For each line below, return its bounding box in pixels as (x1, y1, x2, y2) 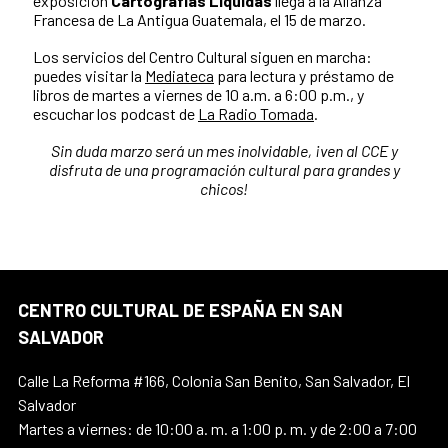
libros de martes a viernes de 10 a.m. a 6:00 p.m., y (33, 84, 364, 104)
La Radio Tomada (198, 103, 314, 123)
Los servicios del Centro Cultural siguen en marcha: (33, 46, 372, 66)
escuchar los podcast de (33, 103, 198, 123)
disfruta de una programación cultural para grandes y (48, 159, 400, 179)
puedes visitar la (33, 65, 145, 85)
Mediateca (145, 65, 214, 85)
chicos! (200, 178, 248, 198)
